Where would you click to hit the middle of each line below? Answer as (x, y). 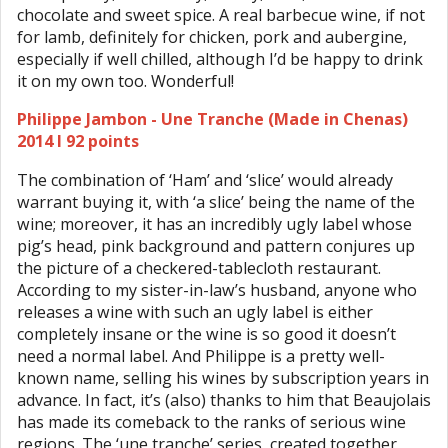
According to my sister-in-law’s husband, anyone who (217, 289)
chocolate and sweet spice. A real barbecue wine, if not (221, 15)
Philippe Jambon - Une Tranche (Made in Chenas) (212, 119)
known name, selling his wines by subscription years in (223, 377)
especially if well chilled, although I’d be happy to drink (220, 59)
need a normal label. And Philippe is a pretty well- (201, 355)
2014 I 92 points (78, 141)
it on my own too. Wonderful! (125, 81)
